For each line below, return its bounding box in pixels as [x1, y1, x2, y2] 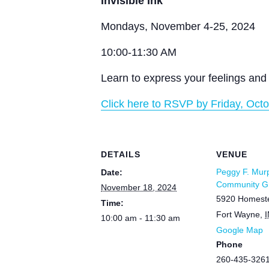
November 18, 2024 [101, 183, 177, 192]
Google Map [216, 225, 263, 235]
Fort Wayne [216, 210, 260, 219]
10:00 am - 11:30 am [101, 213, 180, 223]
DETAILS [101, 150, 141, 159]
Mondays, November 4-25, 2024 [101, 20, 255, 32]
